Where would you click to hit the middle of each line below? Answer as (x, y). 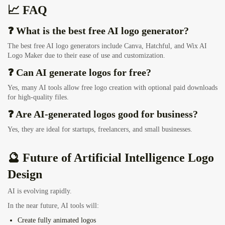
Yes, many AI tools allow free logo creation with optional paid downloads (113, 88)
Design (25, 175)
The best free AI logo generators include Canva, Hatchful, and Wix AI (107, 46)
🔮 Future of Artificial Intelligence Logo (111, 158)
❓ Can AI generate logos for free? (79, 73)
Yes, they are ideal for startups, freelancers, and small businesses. (100, 130)
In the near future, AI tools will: (53, 206)
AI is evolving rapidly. (40, 191)
